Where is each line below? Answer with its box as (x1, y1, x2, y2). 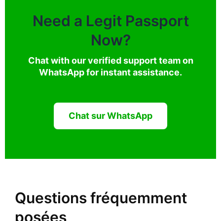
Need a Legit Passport (32, 11, 189, 30)
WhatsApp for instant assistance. (39, 67, 182, 77)
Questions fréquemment (15, 188, 187, 207)
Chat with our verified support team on (28, 55, 193, 66)
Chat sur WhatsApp (69, 110, 152, 121)
